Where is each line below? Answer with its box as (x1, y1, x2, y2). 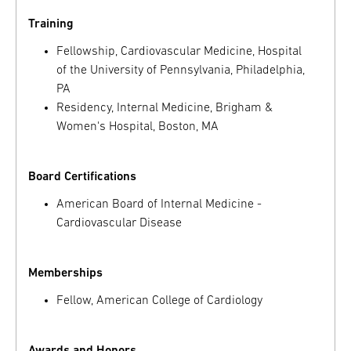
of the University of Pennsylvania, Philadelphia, (56, 63, 306, 77)
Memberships (28, 267, 103, 280)
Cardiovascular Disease (56, 217, 183, 230)
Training (28, 17, 74, 31)
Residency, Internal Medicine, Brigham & (56, 101, 273, 114)
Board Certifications (28, 170, 136, 183)
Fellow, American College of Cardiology (56, 295, 263, 308)
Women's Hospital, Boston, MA (56, 120, 219, 133)
